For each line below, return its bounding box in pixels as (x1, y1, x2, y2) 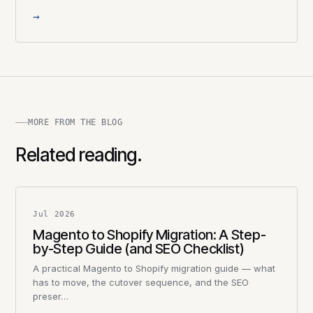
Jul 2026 (33, 210, 75, 219)
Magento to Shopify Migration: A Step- (33, 226, 266, 244)
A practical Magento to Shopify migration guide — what (33, 263, 276, 275)
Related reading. (15, 144, 143, 166)
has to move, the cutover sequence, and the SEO (33, 277, 249, 289)
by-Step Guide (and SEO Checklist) (33, 240, 245, 258)
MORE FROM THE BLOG (28, 117, 123, 128)
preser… (33, 291, 69, 303)
